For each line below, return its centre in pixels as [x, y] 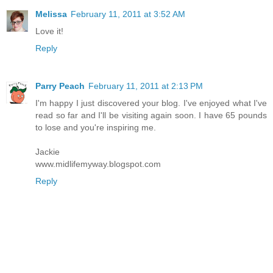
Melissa [51, 14]
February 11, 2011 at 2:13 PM [146, 86]
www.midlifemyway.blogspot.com [98, 164]
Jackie [48, 152]
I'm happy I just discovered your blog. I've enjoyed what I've [151, 103]
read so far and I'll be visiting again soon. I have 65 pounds [151, 115]
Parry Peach [60, 86]
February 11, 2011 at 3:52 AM [128, 14]
